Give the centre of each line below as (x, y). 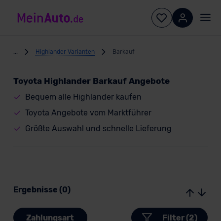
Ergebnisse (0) (42, 190)
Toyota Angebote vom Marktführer (88, 113)
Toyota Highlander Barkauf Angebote (91, 81)
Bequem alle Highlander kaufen (83, 97)
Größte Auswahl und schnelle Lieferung (98, 129)
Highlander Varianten (65, 52)
